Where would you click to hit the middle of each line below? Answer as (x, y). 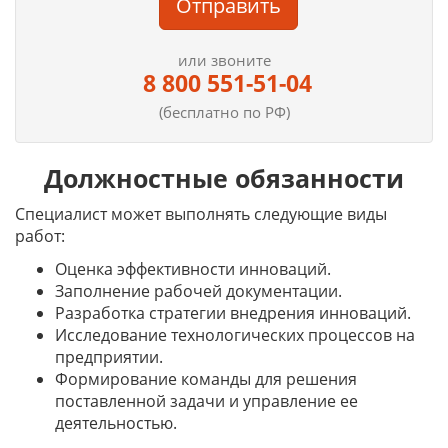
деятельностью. (116, 423)
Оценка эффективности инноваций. (193, 269)
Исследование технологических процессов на (235, 335)
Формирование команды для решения (206, 379)
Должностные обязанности (224, 178)
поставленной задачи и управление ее (206, 401)
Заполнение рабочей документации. (198, 291)
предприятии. (109, 357)
